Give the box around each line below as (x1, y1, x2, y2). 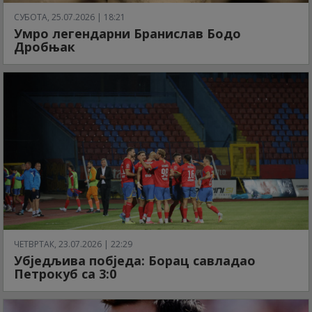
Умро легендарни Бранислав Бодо (14, 25, 241, 42)
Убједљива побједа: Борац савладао (14, 252, 256, 270)
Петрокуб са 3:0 (14, 265, 116, 283)
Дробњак (14, 38, 75, 56)
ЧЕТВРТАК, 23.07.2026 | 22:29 (14, 238, 132, 251)
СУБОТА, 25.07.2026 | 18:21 (14, 11, 125, 24)
